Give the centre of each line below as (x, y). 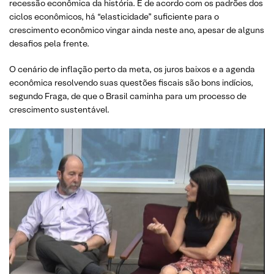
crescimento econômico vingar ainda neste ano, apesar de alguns (137, 30)
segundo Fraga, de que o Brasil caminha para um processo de (128, 96)
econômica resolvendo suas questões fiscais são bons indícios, (131, 83)
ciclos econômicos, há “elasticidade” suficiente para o (114, 17)
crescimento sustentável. (59, 109)
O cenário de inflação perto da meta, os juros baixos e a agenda (132, 69)
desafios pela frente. (49, 43)
